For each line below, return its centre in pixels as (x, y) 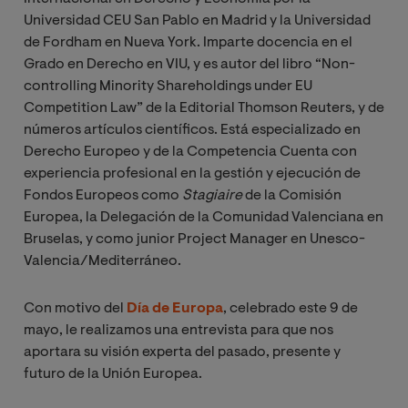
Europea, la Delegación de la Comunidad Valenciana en (204, 218)
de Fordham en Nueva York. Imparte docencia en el (188, 43)
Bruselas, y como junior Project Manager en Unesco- (194, 240)
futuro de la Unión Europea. (113, 375)
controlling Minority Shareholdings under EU (168, 87)
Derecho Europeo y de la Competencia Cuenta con (190, 153)
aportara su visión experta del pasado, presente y (182, 353)
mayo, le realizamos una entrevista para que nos (178, 331)
